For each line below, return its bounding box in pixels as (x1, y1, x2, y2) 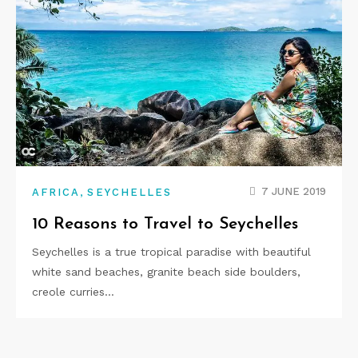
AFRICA (32, 186, 81, 199)
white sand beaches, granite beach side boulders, (32, 265, 300, 279)
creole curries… (32, 285, 114, 299)
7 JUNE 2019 (261, 185, 326, 198)
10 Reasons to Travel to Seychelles (32, 216, 298, 233)
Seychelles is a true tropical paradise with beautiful (32, 245, 311, 259)
